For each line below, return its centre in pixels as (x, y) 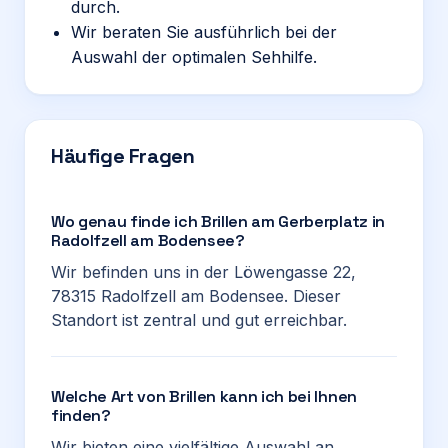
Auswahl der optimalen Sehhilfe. (194, 57)
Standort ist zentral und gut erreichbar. (199, 320)
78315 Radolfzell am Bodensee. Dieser (196, 296)
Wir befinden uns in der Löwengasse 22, (203, 272)
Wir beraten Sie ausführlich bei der (204, 32)
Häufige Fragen (123, 156)
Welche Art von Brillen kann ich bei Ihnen (204, 396)
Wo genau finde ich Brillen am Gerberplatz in (218, 221)
